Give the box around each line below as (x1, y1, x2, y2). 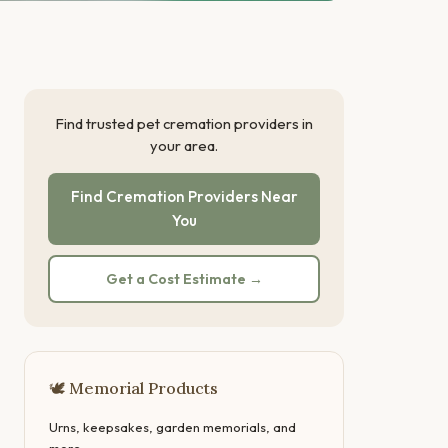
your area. (150, 136, 218, 155)
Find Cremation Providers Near (70, 187, 298, 206)
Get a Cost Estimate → (105, 269, 263, 288)
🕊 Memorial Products (49, 378, 218, 399)
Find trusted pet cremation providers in (55, 114, 313, 133)
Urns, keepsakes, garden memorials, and (49, 419, 296, 436)
